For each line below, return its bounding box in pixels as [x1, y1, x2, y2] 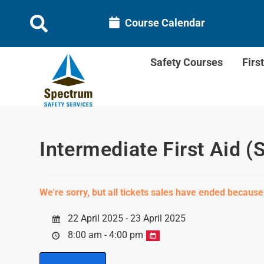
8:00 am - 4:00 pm [65, 229, 146, 240]
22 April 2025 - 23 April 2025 [65, 213, 186, 224]
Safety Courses [150, 56, 223, 68]
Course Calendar [124, 16, 205, 29]
